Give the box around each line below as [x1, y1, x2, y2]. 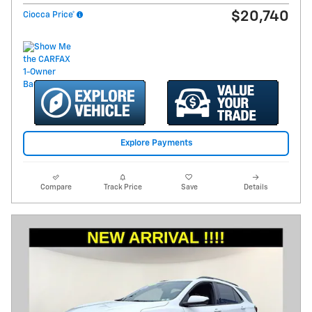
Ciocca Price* [23, 10, 75, 19]
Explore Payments [120, 139, 192, 148]
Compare [40, 184, 72, 192]
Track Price [103, 184, 142, 192]
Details [244, 184, 268, 192]
